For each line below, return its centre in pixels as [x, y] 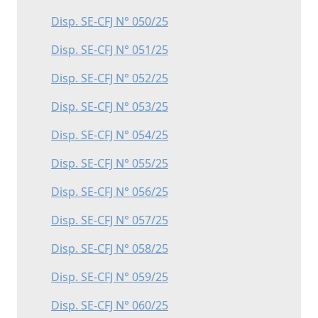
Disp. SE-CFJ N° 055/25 [110, 163]
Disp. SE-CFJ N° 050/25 [110, 21]
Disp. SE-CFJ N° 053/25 [110, 106]
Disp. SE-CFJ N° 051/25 [110, 50]
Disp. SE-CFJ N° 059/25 [110, 277]
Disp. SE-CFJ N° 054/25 [110, 135]
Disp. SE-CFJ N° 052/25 [110, 78]
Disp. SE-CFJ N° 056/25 [110, 192]
